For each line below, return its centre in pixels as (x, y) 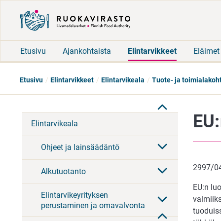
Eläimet (206, 51)
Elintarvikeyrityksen (74, 195)
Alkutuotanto (63, 172)
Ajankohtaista (87, 51)
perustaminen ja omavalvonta (93, 205)
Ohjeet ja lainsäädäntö (80, 147)
